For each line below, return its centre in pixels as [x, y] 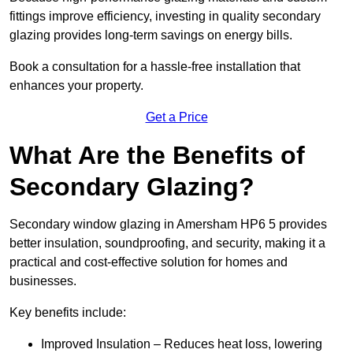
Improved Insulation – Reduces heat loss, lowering [182, 344]
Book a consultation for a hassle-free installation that [155, 67]
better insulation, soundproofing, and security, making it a [167, 243]
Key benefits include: [68, 313]
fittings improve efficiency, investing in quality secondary [165, 17]
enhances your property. [76, 86]
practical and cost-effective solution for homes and [149, 262]
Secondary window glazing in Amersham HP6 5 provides [168, 225]
